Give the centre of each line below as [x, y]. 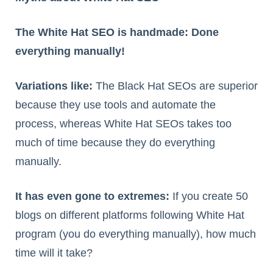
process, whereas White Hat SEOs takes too [123, 124]
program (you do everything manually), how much [136, 234]
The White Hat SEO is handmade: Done [117, 33]
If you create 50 [209, 197]
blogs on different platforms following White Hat [130, 215]
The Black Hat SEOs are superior [175, 86]
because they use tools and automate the [115, 105]
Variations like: [54, 86]
